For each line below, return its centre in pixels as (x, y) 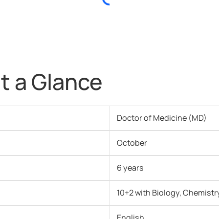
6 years (131, 168)
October (132, 143)
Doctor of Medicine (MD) (162, 118)
